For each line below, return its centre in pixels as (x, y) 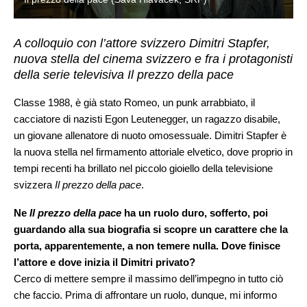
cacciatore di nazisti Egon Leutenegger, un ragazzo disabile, (147, 119)
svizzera (34, 184)
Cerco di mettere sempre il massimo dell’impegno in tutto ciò (148, 278)
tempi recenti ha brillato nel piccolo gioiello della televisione (143, 168)
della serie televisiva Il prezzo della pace (124, 74)
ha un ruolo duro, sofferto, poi (195, 212)
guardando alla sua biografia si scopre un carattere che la (151, 229)
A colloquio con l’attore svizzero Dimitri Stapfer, (142, 43)
